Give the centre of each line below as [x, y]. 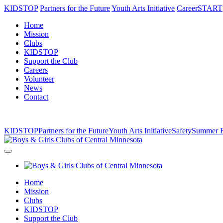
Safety [182, 131]
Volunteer [39, 79]
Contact [36, 97]
